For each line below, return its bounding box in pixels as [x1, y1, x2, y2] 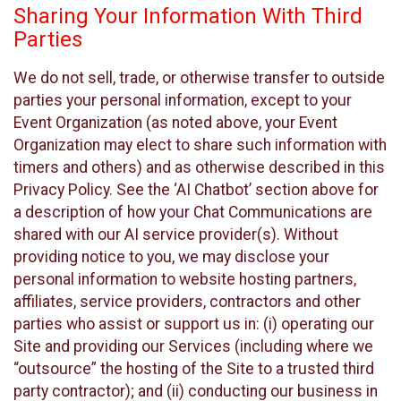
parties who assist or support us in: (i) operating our [13, 314, 374, 333]
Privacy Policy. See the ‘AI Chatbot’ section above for [13, 180, 379, 199]
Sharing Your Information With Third [13, 4, 363, 30]
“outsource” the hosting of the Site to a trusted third [13, 359, 374, 378]
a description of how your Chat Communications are [13, 202, 372, 221]
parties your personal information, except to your [13, 90, 352, 109]
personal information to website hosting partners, [13, 269, 356, 288]
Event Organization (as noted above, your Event [13, 113, 337, 132]
